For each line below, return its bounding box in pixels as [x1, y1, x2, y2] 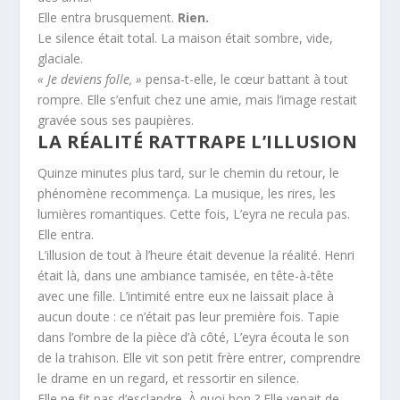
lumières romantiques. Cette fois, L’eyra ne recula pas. [37, 205, 351, 222]
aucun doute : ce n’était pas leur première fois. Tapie [37, 308, 340, 325]
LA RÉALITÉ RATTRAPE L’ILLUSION [37, 129, 358, 154]
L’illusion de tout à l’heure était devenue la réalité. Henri [37, 246, 355, 263]
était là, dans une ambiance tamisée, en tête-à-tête [37, 267, 335, 284]
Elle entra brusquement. [37, 9, 179, 26]
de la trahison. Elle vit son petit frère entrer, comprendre [37, 349, 362, 366]
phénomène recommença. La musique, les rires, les [37, 185, 337, 202]
